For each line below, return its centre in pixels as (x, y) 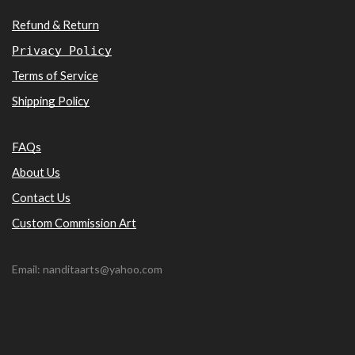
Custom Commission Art (74, 222)
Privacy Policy (62, 50)
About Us (36, 172)
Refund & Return (55, 24)
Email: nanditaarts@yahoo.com (87, 269)
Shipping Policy (51, 100)
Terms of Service (55, 75)
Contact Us (41, 197)
